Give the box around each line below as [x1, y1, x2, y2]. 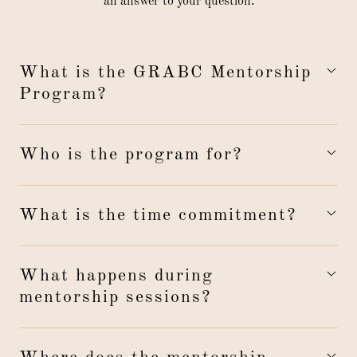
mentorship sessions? [19, 288, 211, 306]
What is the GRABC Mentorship [19, 64, 312, 81]
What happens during [19, 267, 214, 284]
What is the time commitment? [19, 206, 296, 224]
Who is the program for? [19, 146, 242, 163]
